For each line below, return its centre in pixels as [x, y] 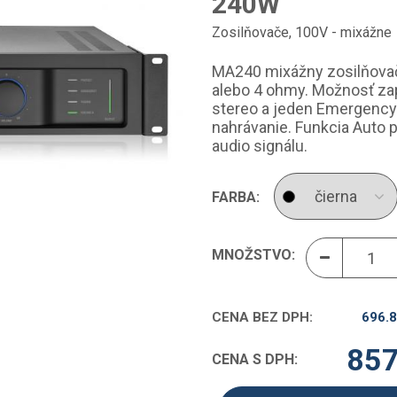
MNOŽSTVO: [253, 255]
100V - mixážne [343, 32]
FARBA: [236, 197]
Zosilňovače [250, 32]
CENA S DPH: [255, 359]
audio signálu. [260, 146]
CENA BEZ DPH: [262, 317]
